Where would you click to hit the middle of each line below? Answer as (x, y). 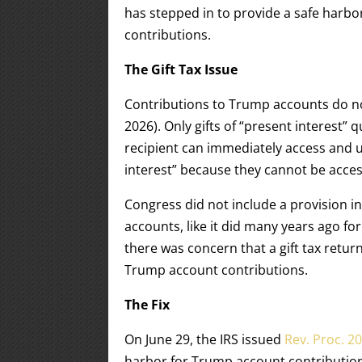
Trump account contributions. (217, 270)
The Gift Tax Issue (181, 69)
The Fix (147, 305)
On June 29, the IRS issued (205, 339)
